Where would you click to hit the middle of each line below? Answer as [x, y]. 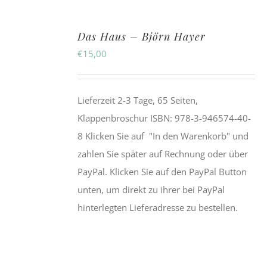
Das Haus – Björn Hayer [142, 37]
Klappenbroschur [113, 118]
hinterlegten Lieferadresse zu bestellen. [158, 208]
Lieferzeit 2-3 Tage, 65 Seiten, [138, 100]
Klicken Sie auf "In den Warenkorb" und [166, 136]
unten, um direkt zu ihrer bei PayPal [151, 190]
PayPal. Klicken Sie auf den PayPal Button [162, 172]
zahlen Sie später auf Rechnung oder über [163, 154]
